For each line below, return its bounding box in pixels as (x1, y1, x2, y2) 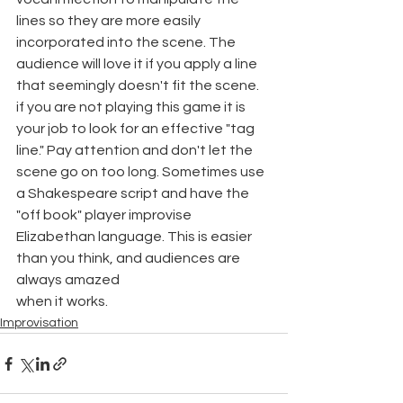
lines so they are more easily (16, 13, 203, 28)
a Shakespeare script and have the (16, 186, 252, 201)
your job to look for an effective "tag (16, 121, 257, 136)
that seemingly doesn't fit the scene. (16, 78, 262, 93)
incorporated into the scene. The (16, 35, 238, 49)
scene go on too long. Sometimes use (16, 165, 267, 179)
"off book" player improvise (16, 208, 194, 222)
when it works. (16, 294, 108, 309)
